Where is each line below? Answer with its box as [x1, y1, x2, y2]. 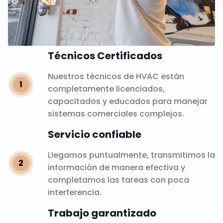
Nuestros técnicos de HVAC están [47, 70, 184, 82]
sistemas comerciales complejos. [47, 108, 184, 119]
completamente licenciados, [47, 83, 165, 95]
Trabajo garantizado [47, 206, 156, 220]
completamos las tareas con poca [47, 174, 189, 186]
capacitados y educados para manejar [47, 95, 208, 107]
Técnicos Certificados [47, 48, 162, 63]
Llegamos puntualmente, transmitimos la [47, 149, 215, 161]
